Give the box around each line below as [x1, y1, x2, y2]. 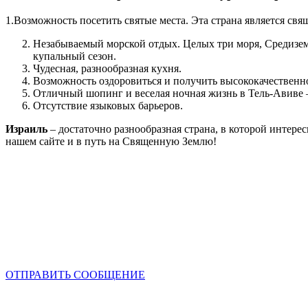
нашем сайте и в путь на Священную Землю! [5, 135, 217, 148]
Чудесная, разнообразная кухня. [33, 63, 181, 75]
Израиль [5, 123, 47, 135]
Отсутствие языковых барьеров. [33, 100, 183, 112]
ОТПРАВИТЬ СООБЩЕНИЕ [5, 269, 145, 281]
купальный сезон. [33, 50, 116, 63]
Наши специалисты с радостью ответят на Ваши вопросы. [5, 236, 279, 248]
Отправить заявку [5, 210, 79, 221]
